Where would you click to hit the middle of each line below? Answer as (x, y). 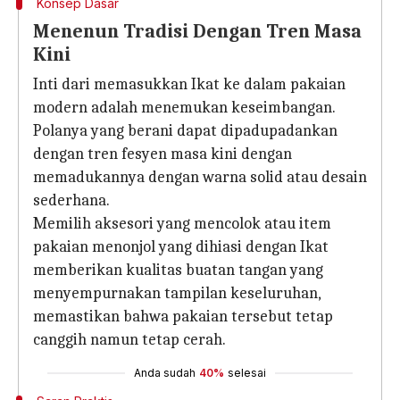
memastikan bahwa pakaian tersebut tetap (183, 317)
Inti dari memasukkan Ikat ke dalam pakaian (189, 84)
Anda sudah (165, 373)
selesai (247, 373)
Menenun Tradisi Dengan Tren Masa (197, 31)
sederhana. (71, 200)
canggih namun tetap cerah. (129, 340)
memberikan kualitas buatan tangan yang (178, 270)
